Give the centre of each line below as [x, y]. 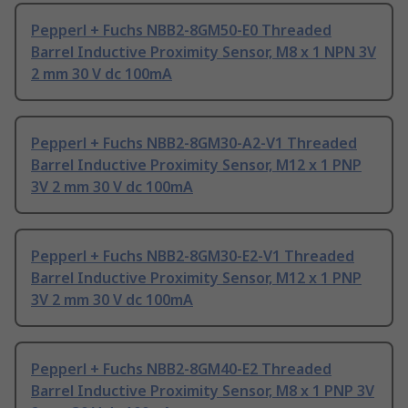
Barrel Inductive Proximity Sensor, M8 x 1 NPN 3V [204, 52]
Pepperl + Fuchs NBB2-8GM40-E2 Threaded [181, 369]
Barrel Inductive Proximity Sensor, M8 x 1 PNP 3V [203, 391]
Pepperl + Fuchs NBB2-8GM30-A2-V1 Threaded [194, 143]
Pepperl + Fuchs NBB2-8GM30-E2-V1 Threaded [193, 256]
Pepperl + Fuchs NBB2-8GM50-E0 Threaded [181, 31]
